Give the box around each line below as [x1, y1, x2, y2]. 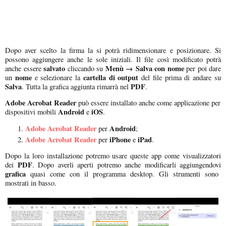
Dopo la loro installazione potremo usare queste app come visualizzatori [5, 151, 221, 161]
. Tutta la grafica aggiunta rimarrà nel [22, 81, 131, 91]
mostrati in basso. [5, 178, 56, 188]
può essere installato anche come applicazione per [76, 98, 220, 108]
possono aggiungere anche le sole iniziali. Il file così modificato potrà [5, 54, 221, 64]
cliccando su [65, 63, 105, 73]
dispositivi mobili [5, 107, 58, 117]
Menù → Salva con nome [105, 63, 184, 74]
